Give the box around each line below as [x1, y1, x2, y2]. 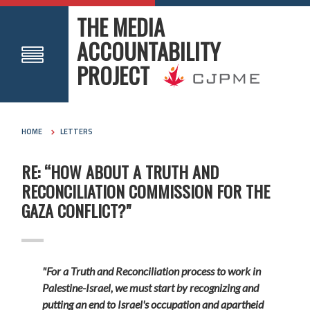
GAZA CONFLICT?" [21, 197, 131, 223]
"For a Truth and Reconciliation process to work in [42, 264, 262, 277]
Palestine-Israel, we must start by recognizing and [42, 280, 259, 294]
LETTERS [60, 126, 93, 138]
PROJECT [77, 59, 150, 91]
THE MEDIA [77, 10, 165, 43]
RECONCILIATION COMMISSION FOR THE [21, 178, 271, 203]
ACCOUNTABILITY [77, 35, 221, 67]
